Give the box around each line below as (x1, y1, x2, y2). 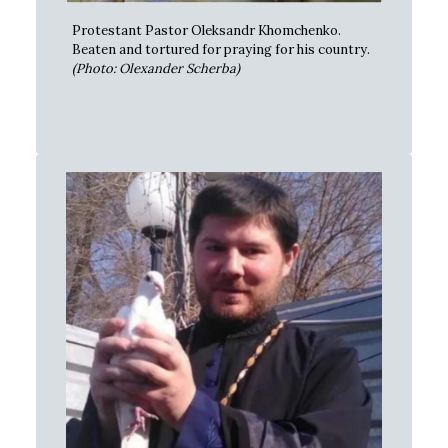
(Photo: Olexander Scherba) (72, 60, 240, 78)
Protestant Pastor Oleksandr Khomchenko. (72, 22, 341, 40)
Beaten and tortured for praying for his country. (72, 41, 370, 59)
